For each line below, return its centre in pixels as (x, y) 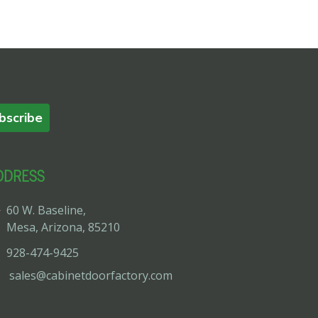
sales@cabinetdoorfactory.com (91, 275)
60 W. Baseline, (46, 210)
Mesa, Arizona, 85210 (63, 227)
